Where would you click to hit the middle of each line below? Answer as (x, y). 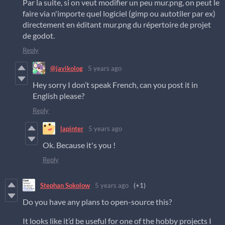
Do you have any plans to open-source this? (97, 202)
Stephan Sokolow (65, 185)
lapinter (72, 128)
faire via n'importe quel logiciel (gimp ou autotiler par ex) (119, 14)
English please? (59, 96)
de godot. (39, 36)
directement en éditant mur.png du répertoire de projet (117, 25)
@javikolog (67, 68)
